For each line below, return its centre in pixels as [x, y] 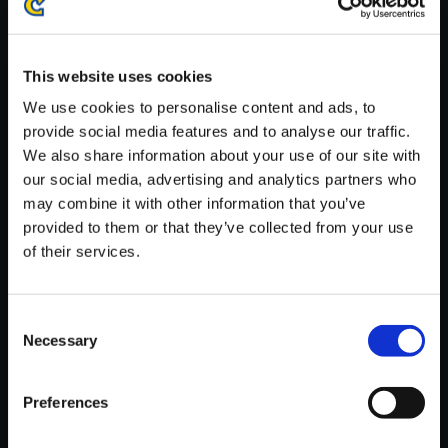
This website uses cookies [118, 76]
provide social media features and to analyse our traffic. [217, 131]
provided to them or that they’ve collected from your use [218, 227]
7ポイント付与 [221, 280]
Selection [37, 344]
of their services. [81, 251]
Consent [35, 320]
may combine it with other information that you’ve [194, 203]
